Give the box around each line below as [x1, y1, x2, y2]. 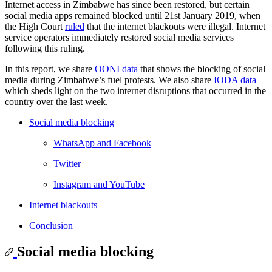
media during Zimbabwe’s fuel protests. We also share [5, 74, 214, 85]
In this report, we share [5, 63, 95, 74]
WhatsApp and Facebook [53, 137, 151, 148]
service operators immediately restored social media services [5, 32, 234, 42]
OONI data [95, 63, 138, 74]
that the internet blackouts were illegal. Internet [84, 21, 265, 32]
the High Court [5, 21, 65, 32]
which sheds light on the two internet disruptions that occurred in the [5, 85, 266, 96]
